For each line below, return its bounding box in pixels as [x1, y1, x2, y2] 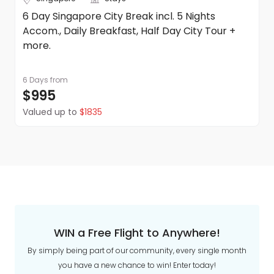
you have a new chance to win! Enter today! [58, 260, 216, 270]
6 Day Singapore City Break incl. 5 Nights [23, 9, 215, 23]
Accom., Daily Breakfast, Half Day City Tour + [23, 24, 235, 38]
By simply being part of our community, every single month [28, 245, 246, 256]
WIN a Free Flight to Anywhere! [54, 225, 220, 240]
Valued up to [23, 106, 77, 118]
